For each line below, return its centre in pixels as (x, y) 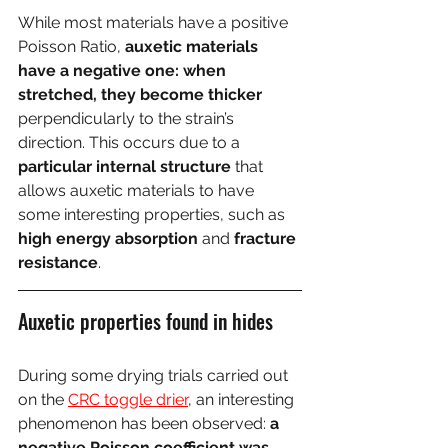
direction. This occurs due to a (131, 143)
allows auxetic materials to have (138, 191)
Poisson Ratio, (71, 47)
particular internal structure (124, 167)
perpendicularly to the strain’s (128, 119)
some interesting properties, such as (153, 215)
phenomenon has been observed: (144, 424)
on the (43, 400)
